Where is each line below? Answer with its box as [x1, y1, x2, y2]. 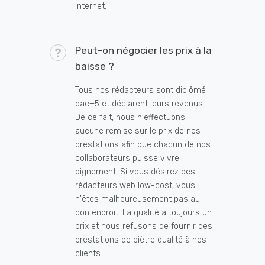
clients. [75, 248, 102, 259]
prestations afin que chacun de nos [75, 140, 211, 150]
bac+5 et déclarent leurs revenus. [75, 99, 205, 109]
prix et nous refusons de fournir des [75, 221, 212, 232]
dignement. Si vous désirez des [75, 167, 195, 177]
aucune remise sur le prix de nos [75, 126, 201, 137]
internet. [75, 1, 106, 12]
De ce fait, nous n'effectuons [75, 112, 185, 123]
